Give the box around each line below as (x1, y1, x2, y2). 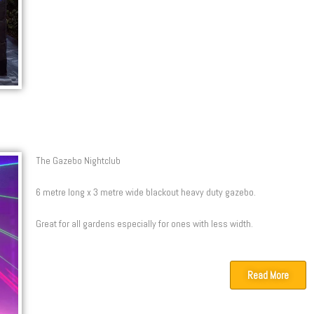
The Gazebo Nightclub (35, 154, 121, 168)
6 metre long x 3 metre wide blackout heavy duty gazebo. (35, 186, 256, 199)
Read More (247, 268, 289, 282)
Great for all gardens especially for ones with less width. (35, 217, 253, 231)
